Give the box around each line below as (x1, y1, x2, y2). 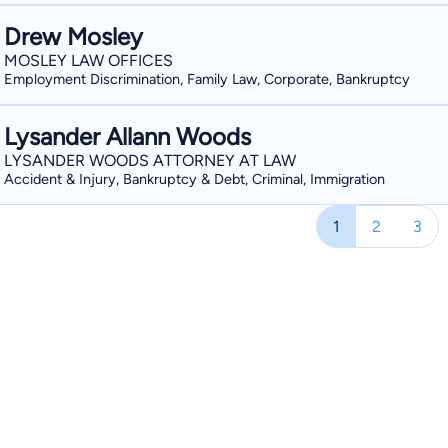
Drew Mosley (4, 22, 143, 51)
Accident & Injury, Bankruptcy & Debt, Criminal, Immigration (4, 170, 385, 188)
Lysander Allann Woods (4, 122, 251, 151)
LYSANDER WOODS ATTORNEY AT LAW (4, 151, 296, 170)
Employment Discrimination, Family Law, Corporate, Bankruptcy (4, 70, 410, 88)
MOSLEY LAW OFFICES (4, 51, 173, 70)
